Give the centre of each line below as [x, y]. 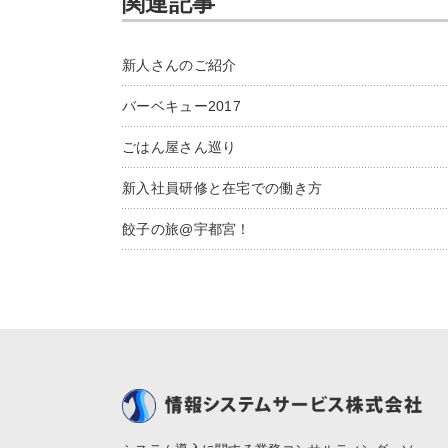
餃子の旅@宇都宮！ [186, 228]
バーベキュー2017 [181, 105]
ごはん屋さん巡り [179, 146]
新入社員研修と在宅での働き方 [222, 187]
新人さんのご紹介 [179, 64]
